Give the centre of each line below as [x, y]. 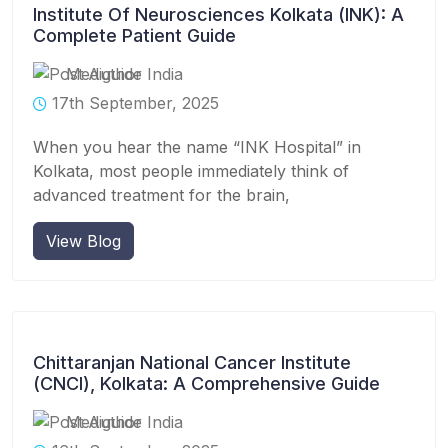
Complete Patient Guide [134, 35]
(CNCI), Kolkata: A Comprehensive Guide [206, 383]
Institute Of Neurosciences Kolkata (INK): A [218, 14]
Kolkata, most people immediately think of [191, 170]
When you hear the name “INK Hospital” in [197, 146]
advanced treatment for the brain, [161, 194]
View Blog [83, 240]
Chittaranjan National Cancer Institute [192, 362]
